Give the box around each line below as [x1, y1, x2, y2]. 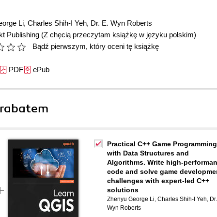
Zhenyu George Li [107, 196, 155, 202]
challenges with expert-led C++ [107, 177, 209, 185]
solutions [107, 186, 139, 194]
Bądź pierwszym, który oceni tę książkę [32, 42, 159, 50]
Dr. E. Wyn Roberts [91, 19, 152, 27]
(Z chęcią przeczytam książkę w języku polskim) [41, 31, 196, 39]
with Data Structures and [107, 149, 189, 157]
